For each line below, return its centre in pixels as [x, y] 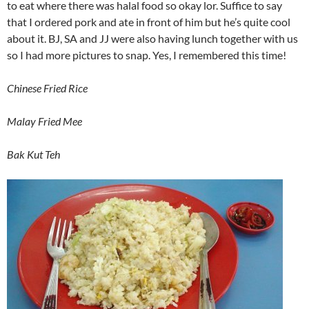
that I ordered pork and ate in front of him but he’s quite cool [149, 22]
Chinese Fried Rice [47, 88]
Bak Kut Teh [33, 154]
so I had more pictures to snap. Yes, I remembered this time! [147, 55]
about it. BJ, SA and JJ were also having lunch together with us [152, 38]
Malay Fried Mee [44, 121]
